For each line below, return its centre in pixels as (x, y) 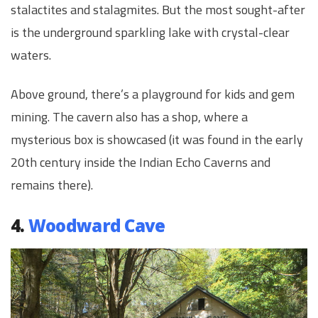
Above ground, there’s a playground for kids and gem (153, 94)
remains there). (52, 185)
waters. (31, 55)
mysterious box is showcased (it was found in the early (157, 140)
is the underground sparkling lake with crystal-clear (150, 33)
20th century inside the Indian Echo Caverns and (141, 163)
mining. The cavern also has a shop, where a (129, 117)
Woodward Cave (97, 225)
